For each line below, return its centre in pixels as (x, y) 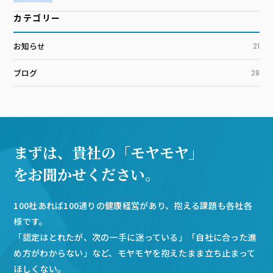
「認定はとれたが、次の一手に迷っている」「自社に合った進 (135, 237)
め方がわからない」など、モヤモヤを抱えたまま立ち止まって (135, 253)
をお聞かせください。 (87, 174)
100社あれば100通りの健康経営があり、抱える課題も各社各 (133, 206)
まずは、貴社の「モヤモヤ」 (109, 152)
